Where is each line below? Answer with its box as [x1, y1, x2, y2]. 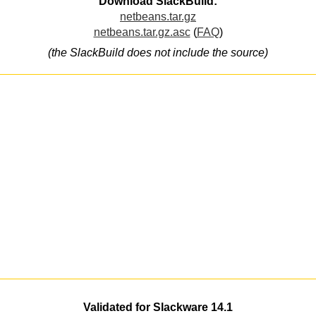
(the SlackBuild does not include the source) [48, 46, 268, 59]
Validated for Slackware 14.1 [83, 301, 233, 314]
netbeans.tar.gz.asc [93, 26, 190, 39]
